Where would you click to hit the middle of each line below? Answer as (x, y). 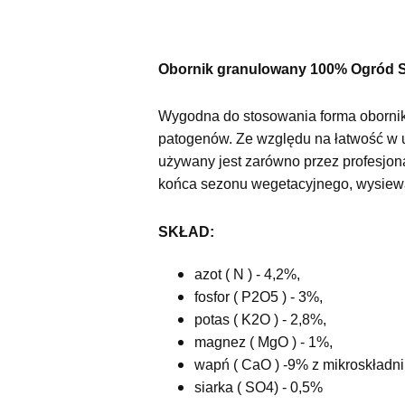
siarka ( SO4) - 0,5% (258, 388)
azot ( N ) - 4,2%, (247, 275)
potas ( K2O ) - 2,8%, (260, 320)
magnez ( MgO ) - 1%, (263, 343)
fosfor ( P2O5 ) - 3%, (258, 297)
